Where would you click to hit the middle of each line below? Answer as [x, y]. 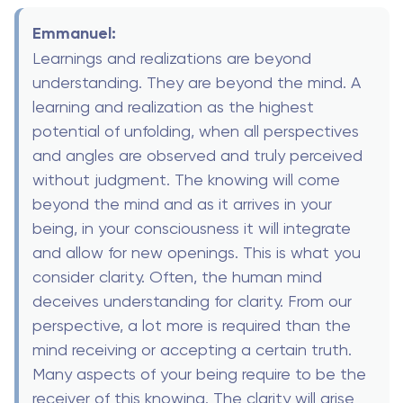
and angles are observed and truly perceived [197, 156]
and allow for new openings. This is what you [197, 253]
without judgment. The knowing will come [186, 180]
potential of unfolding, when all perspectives [196, 131]
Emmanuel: [74, 34]
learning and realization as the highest [173, 107]
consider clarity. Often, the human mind [177, 277]
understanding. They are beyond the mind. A [197, 83]
